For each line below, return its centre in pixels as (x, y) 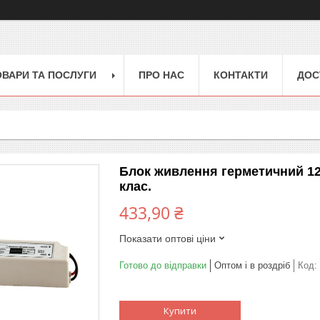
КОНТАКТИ (241, 75)
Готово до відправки (163, 265)
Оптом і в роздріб (252, 265)
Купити (180, 310)
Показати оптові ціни (167, 238)
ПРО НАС (161, 75)
